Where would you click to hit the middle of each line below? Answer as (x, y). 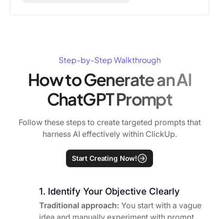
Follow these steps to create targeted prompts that (109, 122)
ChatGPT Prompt (109, 99)
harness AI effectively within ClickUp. (109, 134)
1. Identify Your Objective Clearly (109, 192)
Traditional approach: (79, 206)
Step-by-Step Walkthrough (109, 60)
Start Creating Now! (105, 158)
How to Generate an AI (109, 79)
